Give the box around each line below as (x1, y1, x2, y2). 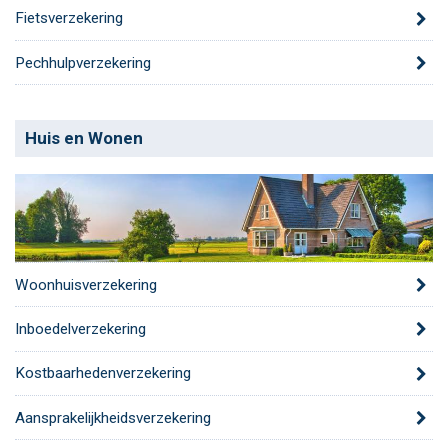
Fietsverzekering (15, 9, 123, 28)
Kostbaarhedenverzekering (15, 364, 191, 383)
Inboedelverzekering (15, 320, 146, 339)
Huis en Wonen (25, 128, 143, 149)
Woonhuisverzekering (15, 275, 157, 294)
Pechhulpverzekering (15, 53, 151, 72)
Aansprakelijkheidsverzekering (15, 408, 211, 427)
